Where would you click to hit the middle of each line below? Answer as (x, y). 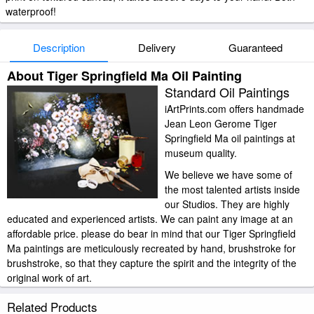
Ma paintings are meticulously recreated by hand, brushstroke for (151, 248)
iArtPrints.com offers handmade (234, 109)
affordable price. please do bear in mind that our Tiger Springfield (151, 233)
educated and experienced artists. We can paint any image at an (150, 219)
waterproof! (31, 11)
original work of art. (49, 278)
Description (59, 47)
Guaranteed (255, 47)
